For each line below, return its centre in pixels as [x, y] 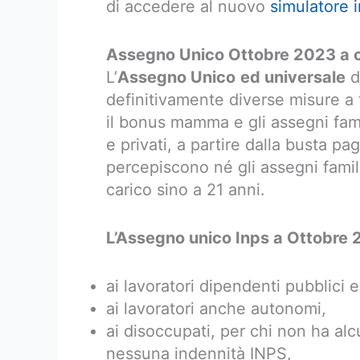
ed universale [293, 77]
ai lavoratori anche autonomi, [216, 309]
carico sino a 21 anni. [186, 190]
